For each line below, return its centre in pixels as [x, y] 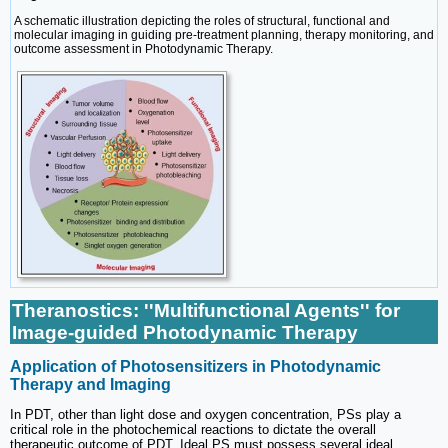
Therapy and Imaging [90, 384]
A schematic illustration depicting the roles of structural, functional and [202, 20]
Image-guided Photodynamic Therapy [185, 333]
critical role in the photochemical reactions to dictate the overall [193, 429]
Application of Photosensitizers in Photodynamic [195, 366]
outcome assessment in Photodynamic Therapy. [143, 48]
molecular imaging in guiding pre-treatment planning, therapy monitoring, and [224, 34]
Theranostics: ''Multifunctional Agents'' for [206, 311]
